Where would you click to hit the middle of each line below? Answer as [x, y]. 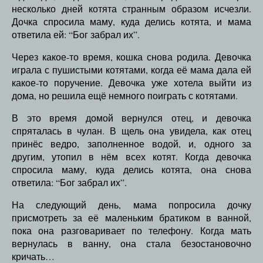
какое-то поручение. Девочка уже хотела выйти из [131, 83]
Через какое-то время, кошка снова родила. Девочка [131, 57]
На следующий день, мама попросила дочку [131, 205]
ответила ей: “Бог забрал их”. [76, 35]
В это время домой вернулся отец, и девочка [131, 118]
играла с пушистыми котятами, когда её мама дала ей [131, 70]
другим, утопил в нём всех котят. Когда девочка [131, 157]
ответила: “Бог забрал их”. [69, 183]
